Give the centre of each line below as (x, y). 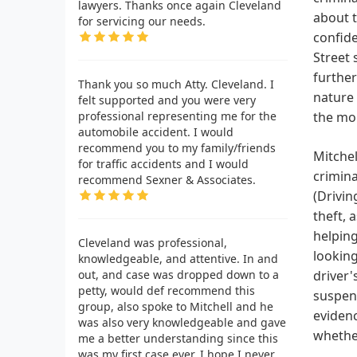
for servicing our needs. (142, 21)
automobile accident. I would (156, 131)
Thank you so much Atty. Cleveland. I (176, 84)
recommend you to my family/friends (177, 147)
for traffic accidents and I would (163, 163)
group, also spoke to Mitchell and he (176, 306)
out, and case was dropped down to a (178, 274)
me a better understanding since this (178, 338)
